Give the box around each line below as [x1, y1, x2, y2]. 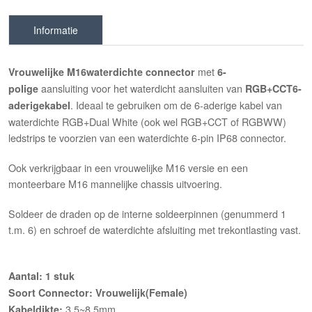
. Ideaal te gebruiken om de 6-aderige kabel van [70, 97, 283, 113]
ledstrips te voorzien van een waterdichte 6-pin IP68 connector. [8, 130, 287, 146]
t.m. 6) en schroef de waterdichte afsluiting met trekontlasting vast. [8, 222, 302, 237]
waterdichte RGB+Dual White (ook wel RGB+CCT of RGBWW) [8, 114, 287, 130]
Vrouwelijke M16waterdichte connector [8, 65, 198, 79]
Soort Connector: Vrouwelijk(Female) [8, 286, 188, 300]
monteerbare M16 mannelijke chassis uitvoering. [8, 176, 223, 192]
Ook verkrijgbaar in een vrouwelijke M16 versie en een [8, 160, 249, 175]
